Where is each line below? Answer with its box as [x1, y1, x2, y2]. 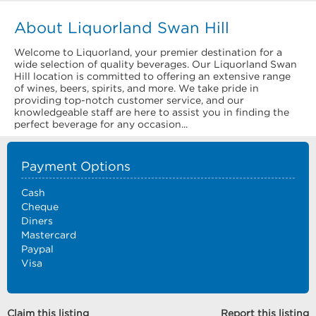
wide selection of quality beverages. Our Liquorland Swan [14, 59, 297, 70]
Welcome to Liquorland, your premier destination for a [14, 47, 282, 58]
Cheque [21, 201, 59, 212]
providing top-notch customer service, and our [14, 95, 244, 106]
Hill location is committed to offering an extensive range [14, 71, 291, 82]
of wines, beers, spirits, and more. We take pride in [14, 83, 259, 94]
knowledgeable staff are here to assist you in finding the [14, 107, 289, 118]
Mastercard [21, 229, 76, 241]
